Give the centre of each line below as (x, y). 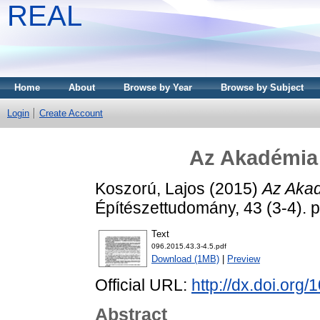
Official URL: (143, 285)
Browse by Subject (262, 87)
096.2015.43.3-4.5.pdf (189, 246)
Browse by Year (158, 87)
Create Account (71, 113)
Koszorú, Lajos (150, 188)
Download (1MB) (185, 259)
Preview (244, 259)
